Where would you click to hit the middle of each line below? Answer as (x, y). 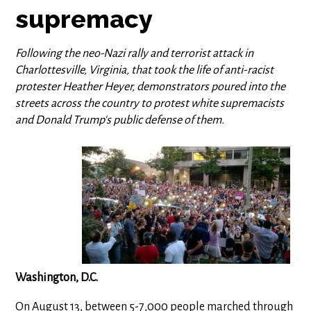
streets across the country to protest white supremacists (150, 103)
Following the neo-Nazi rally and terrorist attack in (135, 53)
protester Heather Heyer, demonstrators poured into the (151, 87)
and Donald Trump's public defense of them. (120, 120)
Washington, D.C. (57, 278)
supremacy (84, 19)
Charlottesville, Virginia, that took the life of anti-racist (145, 70)
